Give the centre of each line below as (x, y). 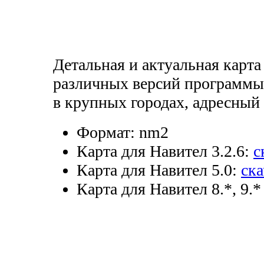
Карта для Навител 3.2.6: (163, 151)
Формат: (106, 132)
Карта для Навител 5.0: (157, 170)
